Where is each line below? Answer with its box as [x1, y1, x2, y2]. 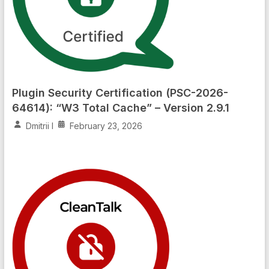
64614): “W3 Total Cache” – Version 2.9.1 [11, 101, 229, 115]
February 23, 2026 [69, 121, 142, 131]
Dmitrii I [25, 121, 53, 131]
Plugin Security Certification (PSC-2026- [11, 86, 228, 100]
